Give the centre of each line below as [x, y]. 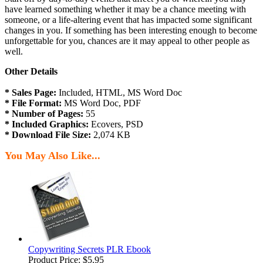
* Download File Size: [48, 135]
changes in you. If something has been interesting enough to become [131, 31]
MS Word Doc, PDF [101, 103]
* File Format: [33, 103]
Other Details [31, 72]
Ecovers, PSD [116, 124]
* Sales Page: [31, 93]
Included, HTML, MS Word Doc [119, 93]
